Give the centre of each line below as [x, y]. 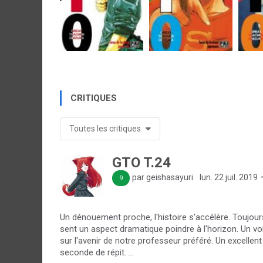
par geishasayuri [163, 177]
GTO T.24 [141, 163]
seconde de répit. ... [97, 253]
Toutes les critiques [106, 129]
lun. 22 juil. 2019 [228, 177]
